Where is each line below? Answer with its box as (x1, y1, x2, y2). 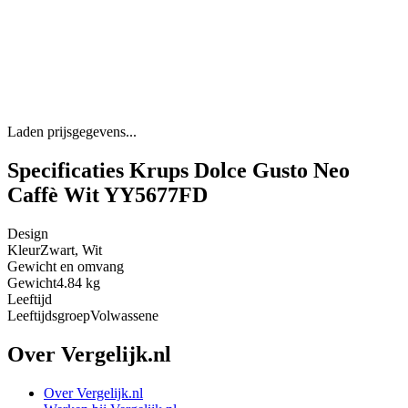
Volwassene (90, 308, 158, 324)
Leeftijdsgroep (7, 308, 90, 324)
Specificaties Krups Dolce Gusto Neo (7, 158, 350, 183)
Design (7, 226, 48, 242)
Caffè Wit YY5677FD (7, 183, 208, 208)
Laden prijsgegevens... (7, 124, 137, 140)
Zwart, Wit (40, 242, 102, 259)
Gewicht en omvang (7, 259, 124, 275)
